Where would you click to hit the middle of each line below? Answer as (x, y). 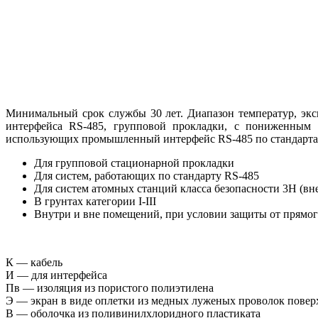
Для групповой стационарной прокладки (134, 163)
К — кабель (34, 262)
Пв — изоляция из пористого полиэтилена (110, 287)
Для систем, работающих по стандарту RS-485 (147, 175)
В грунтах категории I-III (95, 201)
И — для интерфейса (56, 275)
